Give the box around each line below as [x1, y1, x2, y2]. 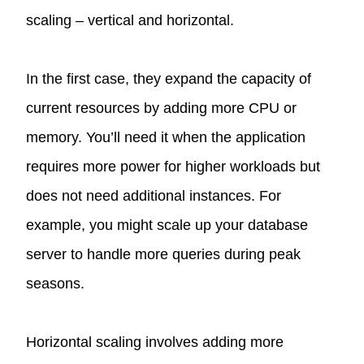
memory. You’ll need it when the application [26, 128, 306, 145]
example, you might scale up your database [26, 216, 309, 233]
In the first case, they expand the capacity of [26, 70, 312, 87]
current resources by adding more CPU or [26, 99, 297, 116]
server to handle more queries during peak [26, 245, 301, 262]
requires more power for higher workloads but [26, 158, 321, 175]
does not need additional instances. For [26, 187, 282, 204]
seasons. [26, 275, 85, 292]
